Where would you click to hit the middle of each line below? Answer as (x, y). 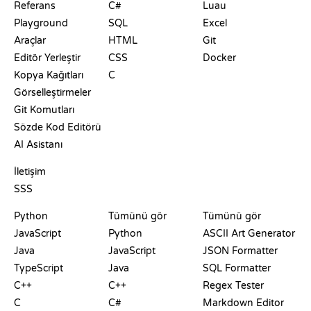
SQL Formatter (237, 268)
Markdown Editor (243, 303)
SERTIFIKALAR (142, 202)
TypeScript (39, 268)
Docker (219, 58)
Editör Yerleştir (47, 58)
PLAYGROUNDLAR (57, 202)
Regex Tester (233, 285)
